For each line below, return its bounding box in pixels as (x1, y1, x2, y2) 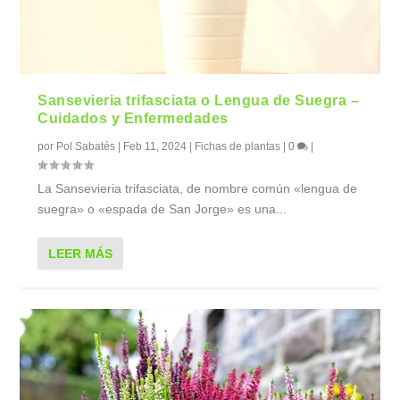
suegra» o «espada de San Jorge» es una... (37, 201, 287, 216)
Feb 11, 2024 (123, 139, 187, 153)
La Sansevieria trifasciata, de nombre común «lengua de (37, 180, 358, 196)
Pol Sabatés (56, 139, 116, 153)
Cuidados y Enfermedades (37, 110, 229, 126)
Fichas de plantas (195, 139, 281, 153)
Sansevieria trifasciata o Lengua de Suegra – (37, 92, 360, 108)
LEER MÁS (48, 246, 113, 261)
